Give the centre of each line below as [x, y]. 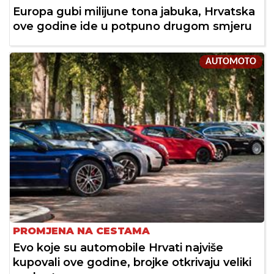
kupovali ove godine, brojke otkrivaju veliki [132, 262]
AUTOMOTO [231, 62]
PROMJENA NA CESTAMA [81, 231]
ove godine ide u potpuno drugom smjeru [132, 27]
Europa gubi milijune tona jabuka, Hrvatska [134, 12]
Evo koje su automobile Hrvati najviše [118, 247]
